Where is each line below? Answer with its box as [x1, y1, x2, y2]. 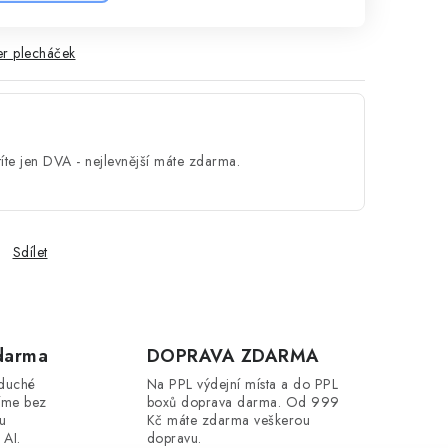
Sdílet [12, 242, 48, 262]
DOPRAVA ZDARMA [146, 343, 320, 369]
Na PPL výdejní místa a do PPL [146, 374, 338, 394]
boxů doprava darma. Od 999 [146, 392, 340, 412]
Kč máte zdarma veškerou [146, 410, 310, 430]
